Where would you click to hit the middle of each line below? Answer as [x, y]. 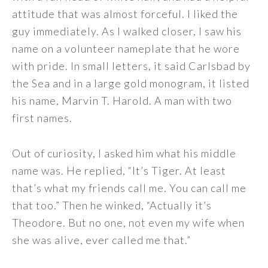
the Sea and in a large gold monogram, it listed [131, 83]
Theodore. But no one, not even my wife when [128, 223]
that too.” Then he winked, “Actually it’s [112, 205]
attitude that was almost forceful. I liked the [125, 14]
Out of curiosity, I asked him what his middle [124, 153]
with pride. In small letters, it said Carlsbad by [131, 66]
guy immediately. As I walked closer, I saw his [127, 31]
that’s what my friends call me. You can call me [129, 188]
